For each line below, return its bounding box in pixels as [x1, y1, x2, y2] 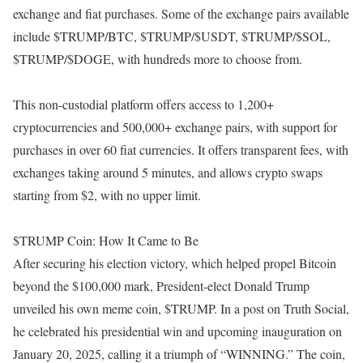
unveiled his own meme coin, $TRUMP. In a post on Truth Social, [13, 300, 349, 317]
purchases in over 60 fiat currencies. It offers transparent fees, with [13, 141, 348, 158]
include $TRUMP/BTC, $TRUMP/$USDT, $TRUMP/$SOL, [13, 28, 331, 45]
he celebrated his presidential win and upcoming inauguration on [13, 322, 342, 340]
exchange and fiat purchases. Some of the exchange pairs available [13, 5, 349, 22]
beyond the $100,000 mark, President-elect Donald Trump [13, 277, 310, 294]
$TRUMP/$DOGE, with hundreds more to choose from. [13, 50, 302, 67]
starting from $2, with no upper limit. [13, 186, 201, 203]
